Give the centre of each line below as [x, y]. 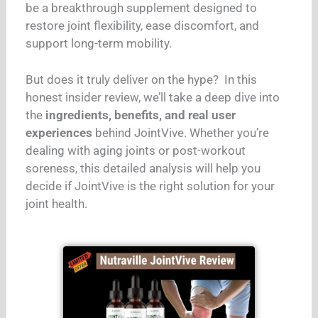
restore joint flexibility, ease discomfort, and [143, 25]
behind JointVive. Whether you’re [181, 133]
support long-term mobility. [100, 43]
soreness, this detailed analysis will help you [143, 169]
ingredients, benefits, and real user [141, 115]
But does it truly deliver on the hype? [124, 80]
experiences [59, 133]
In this [240, 80]
